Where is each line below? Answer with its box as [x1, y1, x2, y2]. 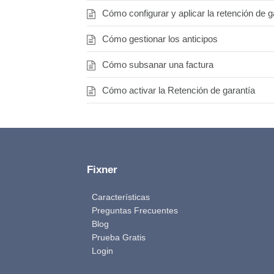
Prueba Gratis [92, 232, 146, 243]
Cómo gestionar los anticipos [102, 34, 218, 45]
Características [92, 192, 150, 202]
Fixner [87, 164, 117, 176]
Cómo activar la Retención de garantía [102, 85, 255, 96]
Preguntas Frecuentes [92, 206, 178, 216]
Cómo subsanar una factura [102, 59, 213, 70]
